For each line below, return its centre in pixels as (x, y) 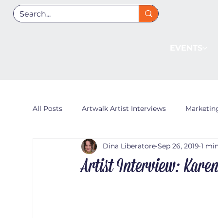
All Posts (48, 109)
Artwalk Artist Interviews (124, 109)
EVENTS (186, 48)
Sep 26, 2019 (179, 146)
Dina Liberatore (129, 146)
